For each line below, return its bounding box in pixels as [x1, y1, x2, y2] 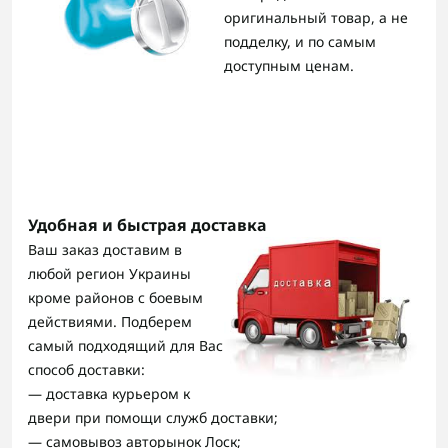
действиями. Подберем [28, 311, 192, 331]
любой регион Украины [28, 263, 191, 283]
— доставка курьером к [28, 383, 190, 403]
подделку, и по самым [224, 31, 376, 51]
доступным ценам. [224, 55, 362, 75]
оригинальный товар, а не [224, 7, 408, 27]
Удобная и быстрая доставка [28, 213, 267, 236]
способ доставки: [28, 359, 145, 379]
